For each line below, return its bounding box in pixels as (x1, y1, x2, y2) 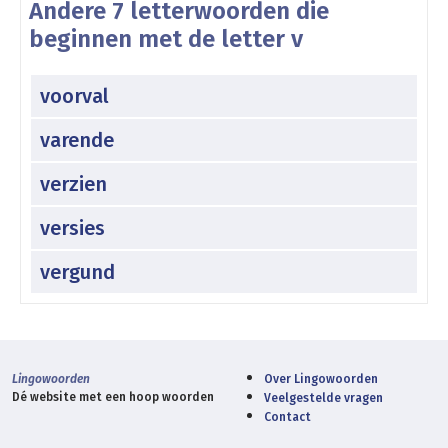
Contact (264, 409, 311, 424)
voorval (40, 83, 109, 108)
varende (40, 127, 114, 152)
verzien (40, 171, 107, 196)
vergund (40, 259, 115, 284)
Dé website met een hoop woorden (12, 389, 214, 404)
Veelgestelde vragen (264, 390, 383, 405)
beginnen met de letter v (29, 24, 303, 53)
